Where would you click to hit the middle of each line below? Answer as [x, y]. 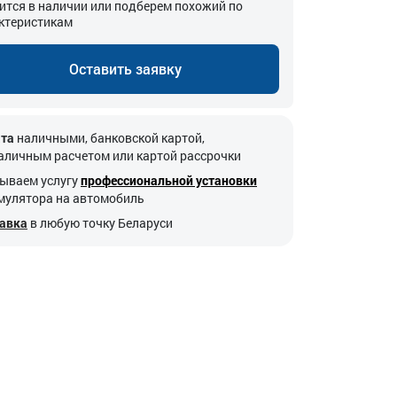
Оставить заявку [125, 69]
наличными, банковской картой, [109, 138]
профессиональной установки [169, 180]
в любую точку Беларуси [101, 223]
